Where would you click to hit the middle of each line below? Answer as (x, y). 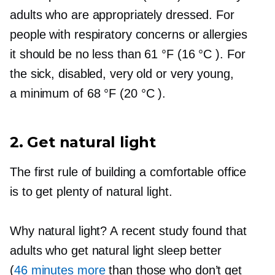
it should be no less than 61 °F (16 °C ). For (128, 54)
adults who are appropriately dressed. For (122, 14)
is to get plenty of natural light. (91, 191)
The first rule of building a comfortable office (128, 172)
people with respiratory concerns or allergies (129, 34)
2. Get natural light (83, 142)
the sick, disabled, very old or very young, (122, 73)
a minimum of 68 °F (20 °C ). (90, 93)
